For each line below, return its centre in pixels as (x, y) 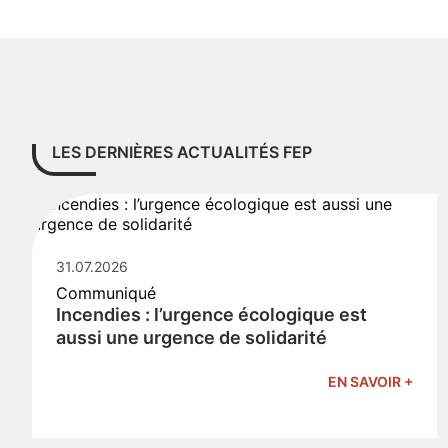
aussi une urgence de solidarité (191, 337)
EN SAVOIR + (371, 381)
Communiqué (106, 293)
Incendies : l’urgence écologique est (211, 314)
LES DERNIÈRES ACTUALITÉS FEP (182, 152)
